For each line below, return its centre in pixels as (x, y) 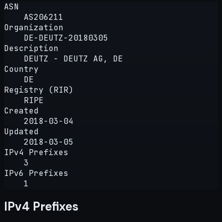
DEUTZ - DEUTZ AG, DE (73, 58)
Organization (34, 27)
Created (21, 111)
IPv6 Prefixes (36, 173)
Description (31, 48)
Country (21, 69)
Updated (21, 131)
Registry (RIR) (39, 90)
